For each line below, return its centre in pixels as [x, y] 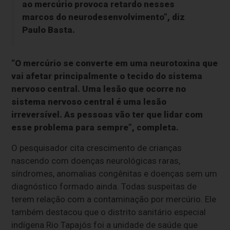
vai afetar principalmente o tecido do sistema [107, 76]
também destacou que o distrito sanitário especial [109, 212]
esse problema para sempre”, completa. [95, 128]
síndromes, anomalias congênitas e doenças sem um [114, 174]
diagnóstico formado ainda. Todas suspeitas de [104, 187]
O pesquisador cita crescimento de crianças [97, 148]
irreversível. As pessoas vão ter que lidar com [107, 115]
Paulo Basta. [48, 30]
